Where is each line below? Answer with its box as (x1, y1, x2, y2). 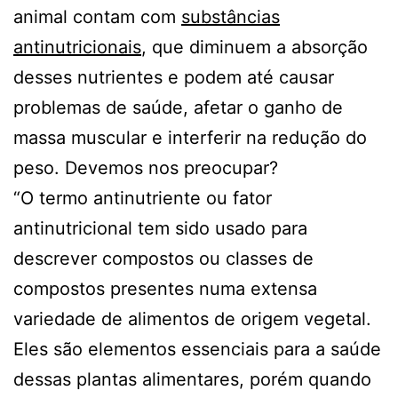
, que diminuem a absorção (141, 36, 368, 58)
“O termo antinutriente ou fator (13, 187, 272, 209)
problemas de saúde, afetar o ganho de (13, 96, 343, 118)
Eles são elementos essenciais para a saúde (13, 338, 381, 360)
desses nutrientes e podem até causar (13, 66, 334, 88)
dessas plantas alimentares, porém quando (13, 368, 371, 390)
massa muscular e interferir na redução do (13, 126, 367, 148)
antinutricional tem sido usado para (13, 217, 307, 239)
